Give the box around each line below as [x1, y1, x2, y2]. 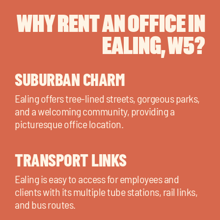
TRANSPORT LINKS [15, 149, 127, 170]
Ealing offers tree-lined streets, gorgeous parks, [15, 91, 200, 105]
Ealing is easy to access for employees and [15, 172, 179, 185]
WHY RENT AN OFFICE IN [17, 9, 205, 38]
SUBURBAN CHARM [15, 68, 125, 89]
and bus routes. [15, 197, 76, 211]
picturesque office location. [15, 117, 123, 130]
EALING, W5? [102, 31, 205, 60]
